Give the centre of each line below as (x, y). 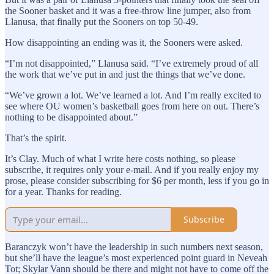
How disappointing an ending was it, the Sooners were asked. (124, 42)
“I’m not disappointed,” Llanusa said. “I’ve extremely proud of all (131, 63)
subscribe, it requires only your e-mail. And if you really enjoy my (132, 169)
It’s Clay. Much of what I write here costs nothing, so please (120, 158)
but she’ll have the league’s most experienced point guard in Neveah (136, 257)
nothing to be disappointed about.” (71, 117)
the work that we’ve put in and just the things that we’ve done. (126, 74)
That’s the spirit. (36, 138)
